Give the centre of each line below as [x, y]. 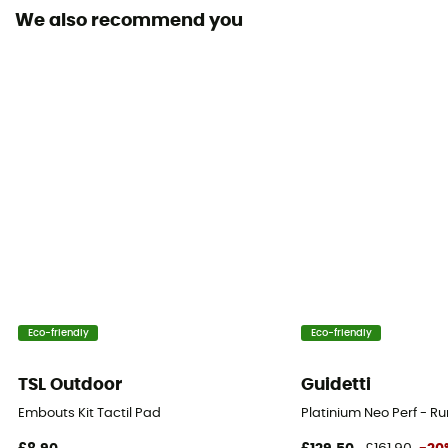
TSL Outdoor [70, 385]
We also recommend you [129, 20]
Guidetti [336, 385]
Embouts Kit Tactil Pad [90, 414]
